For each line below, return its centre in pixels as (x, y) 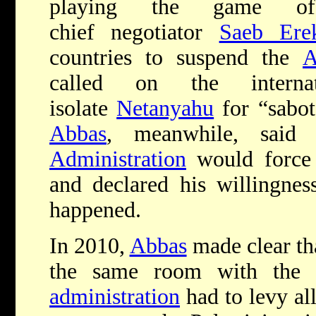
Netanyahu (165, 109)
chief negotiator (134, 32)
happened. (95, 210)
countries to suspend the (176, 58)
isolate (83, 109)
